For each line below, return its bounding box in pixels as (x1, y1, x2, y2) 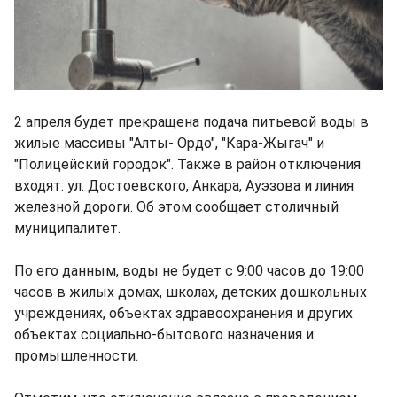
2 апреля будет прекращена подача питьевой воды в (14, 113, 369, 130)
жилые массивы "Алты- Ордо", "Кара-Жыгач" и (14, 134, 324, 152)
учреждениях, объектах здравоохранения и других (14, 304, 353, 322)
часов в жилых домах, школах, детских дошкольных (14, 283, 367, 300)
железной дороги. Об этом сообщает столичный (14, 198, 339, 215)
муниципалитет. (14, 219, 121, 237)
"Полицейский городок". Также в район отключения (14, 155, 361, 173)
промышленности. (14, 346, 138, 364)
